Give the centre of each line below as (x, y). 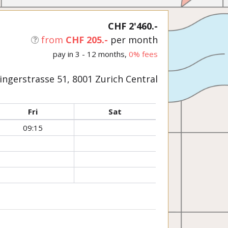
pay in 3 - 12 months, (91, 54)
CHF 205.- (87, 39)
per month (134, 39)
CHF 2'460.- (133, 26)
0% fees (143, 54)
